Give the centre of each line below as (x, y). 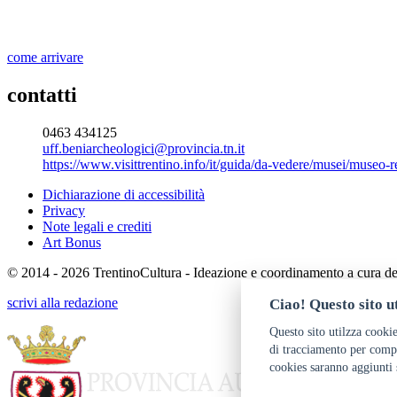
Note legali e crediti (97, 227)
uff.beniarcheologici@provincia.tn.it (144, 149)
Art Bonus (72, 243)
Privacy (64, 211)
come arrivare (45, 58)
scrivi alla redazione (62, 303)
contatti (42, 95)
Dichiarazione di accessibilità (124, 195)
